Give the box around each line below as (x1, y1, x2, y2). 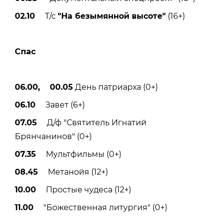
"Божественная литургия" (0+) (34, 202, 167, 212)
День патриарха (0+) (73, 82, 158, 92)
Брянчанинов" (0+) (15, 131, 92, 141)
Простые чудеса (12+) (36, 184, 131, 194)
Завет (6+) (36, 100, 85, 110)
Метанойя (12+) (38, 167, 108, 177)
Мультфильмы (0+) (36, 149, 121, 159)
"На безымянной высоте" (58, 11, 166, 21)
